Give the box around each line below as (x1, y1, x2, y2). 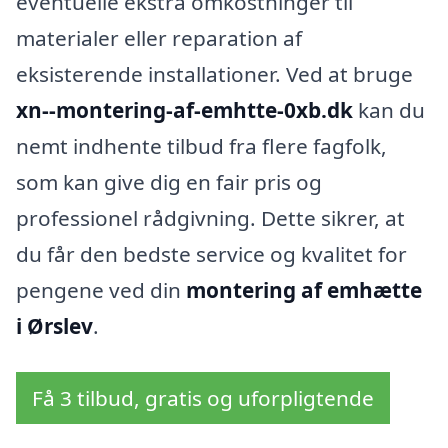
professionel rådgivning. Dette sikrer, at (16, 204, 405, 233)
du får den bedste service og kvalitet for (16, 240, 407, 269)
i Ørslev (16, 312, 93, 341)
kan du (353, 96, 425, 125)
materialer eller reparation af (16, 24, 302, 53)
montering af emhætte (186, 276, 422, 305)
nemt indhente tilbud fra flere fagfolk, (16, 132, 387, 161)
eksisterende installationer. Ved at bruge (16, 60, 413, 89)
